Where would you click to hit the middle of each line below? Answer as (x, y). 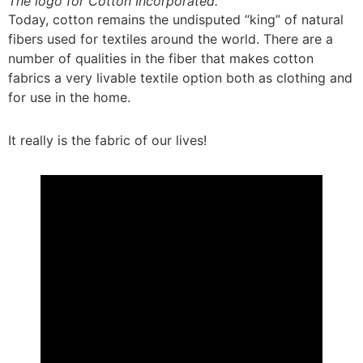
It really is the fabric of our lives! (109, 141)
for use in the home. (71, 97)
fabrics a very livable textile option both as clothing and (180, 77)
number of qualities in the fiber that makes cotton (161, 58)
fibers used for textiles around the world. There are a (171, 38)
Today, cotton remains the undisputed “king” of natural (176, 19)
